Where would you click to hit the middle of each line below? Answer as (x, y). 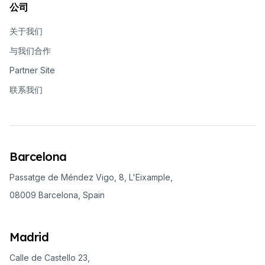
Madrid (29, 237)
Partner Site (32, 70)
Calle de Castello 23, (50, 257)
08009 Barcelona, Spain (57, 195)
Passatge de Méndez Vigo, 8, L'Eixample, (91, 177)
